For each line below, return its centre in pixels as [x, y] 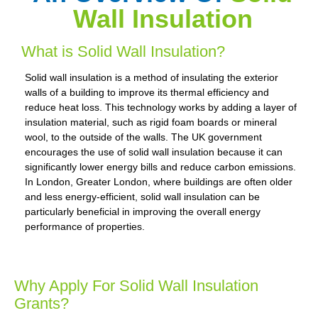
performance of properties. [85, 227]
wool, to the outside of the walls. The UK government [143, 137]
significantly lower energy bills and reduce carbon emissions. [160, 167]
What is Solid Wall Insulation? [123, 51]
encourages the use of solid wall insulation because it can [154, 152]
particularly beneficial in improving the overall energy [143, 212]
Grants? [42, 303]
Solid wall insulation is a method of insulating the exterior [152, 78]
